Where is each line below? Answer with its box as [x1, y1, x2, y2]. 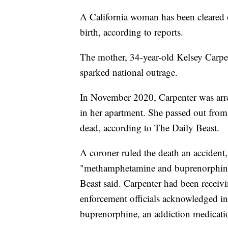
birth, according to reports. [80, 25, 186, 39]
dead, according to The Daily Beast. [80, 121, 219, 134]
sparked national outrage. [80, 66, 178, 79]
